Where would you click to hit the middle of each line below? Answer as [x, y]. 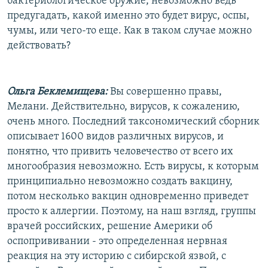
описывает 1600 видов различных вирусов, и [115, 136]
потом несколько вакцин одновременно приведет [128, 196]
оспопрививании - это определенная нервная [117, 241]
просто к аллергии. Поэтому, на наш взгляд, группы [132, 211]
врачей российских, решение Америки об [110, 226]
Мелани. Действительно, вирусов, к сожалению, [124, 106]
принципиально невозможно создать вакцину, [120, 181]
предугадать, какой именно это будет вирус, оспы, [128, 16]
